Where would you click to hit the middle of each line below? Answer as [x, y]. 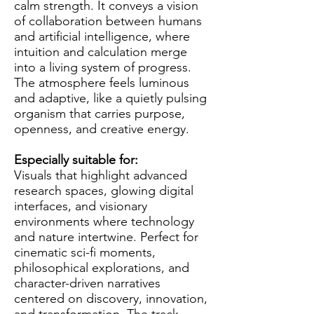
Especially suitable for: [78, 160]
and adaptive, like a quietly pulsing [110, 98]
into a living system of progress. [103, 67]
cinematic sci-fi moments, [85, 252]
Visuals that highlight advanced [101, 175]
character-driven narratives [87, 283]
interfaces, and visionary [81, 206]
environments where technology [104, 221]
